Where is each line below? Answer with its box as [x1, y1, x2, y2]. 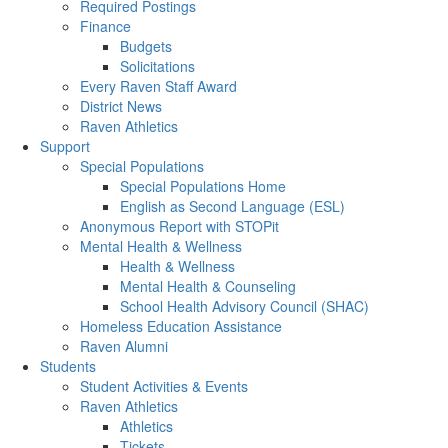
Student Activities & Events [80, 376, 248, 396]
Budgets [120, 36, 172, 56]
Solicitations [120, 56, 195, 76]
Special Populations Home [120, 176, 286, 196]
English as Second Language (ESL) [120, 196, 345, 216]
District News [80, 96, 162, 116]
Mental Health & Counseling [120, 276, 296, 296]
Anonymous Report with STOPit [80, 216, 279, 236]
